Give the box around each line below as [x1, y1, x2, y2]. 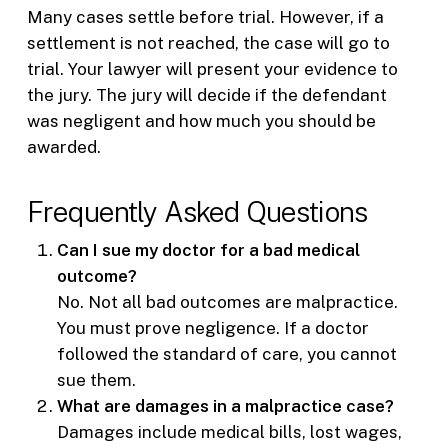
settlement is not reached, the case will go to [26, 32, 390, 53]
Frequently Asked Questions [26, 195, 368, 229]
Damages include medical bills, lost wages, [56, 422, 402, 443]
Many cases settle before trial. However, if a [26, 6, 384, 27]
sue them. [56, 370, 136, 391]
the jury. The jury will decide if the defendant [26, 84, 387, 105]
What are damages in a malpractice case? [56, 396, 394, 417]
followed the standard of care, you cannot [56, 344, 397, 365]
